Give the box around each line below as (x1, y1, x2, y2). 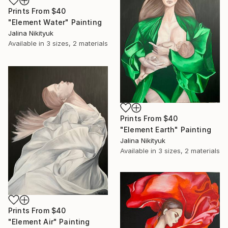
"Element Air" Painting (8, 217, 90, 226)
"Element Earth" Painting (120, 125, 211, 134)
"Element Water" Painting (8, 17, 102, 26)
